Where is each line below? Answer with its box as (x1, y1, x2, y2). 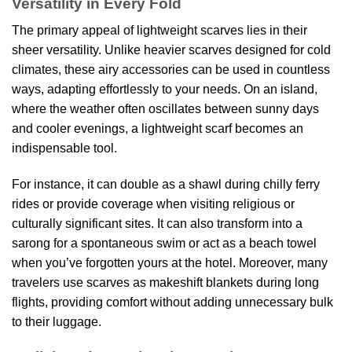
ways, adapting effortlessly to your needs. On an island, (12, 82, 317, 97)
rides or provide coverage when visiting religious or (12, 196, 295, 211)
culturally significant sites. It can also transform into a (12, 216, 302, 230)
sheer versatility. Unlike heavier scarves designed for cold (12, 43, 331, 57)
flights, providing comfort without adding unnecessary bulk (12, 295, 333, 309)
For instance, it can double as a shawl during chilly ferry (12, 177, 320, 191)
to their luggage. (12, 314, 101, 328)
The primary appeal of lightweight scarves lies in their (12, 24, 307, 38)
